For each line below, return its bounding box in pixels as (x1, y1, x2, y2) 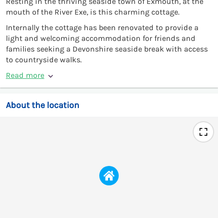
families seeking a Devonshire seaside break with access (6, 44, 208, 54)
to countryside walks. (6, 54, 82, 64)
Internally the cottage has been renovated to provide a (6, 22, 199, 32)
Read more (6, 70, 44, 80)
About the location (6, 99, 79, 110)
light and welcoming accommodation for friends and (6, 33, 196, 43)
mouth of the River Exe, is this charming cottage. (6, 7, 180, 17)
